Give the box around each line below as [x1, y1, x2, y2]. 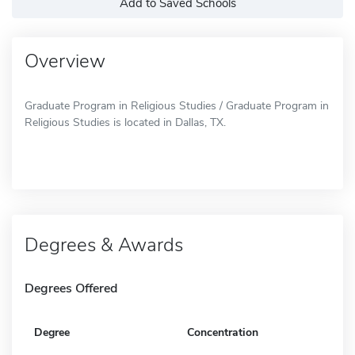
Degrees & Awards [25, 231, 183, 258]
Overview [25, 48, 105, 74]
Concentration [187, 324, 258, 340]
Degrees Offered [25, 279, 117, 297]
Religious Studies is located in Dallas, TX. [25, 114, 226, 130]
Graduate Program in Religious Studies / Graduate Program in [25, 97, 329, 113]
